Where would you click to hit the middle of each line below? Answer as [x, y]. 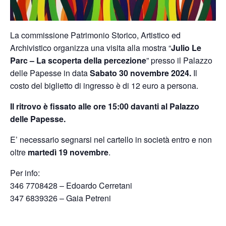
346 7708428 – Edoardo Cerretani [71, 186]
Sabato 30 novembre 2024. [142, 73]
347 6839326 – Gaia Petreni [61, 198]
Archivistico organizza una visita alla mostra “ [91, 48]
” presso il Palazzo [179, 61]
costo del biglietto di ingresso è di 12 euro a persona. [104, 86]
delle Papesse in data [50, 73]
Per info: [25, 173]
